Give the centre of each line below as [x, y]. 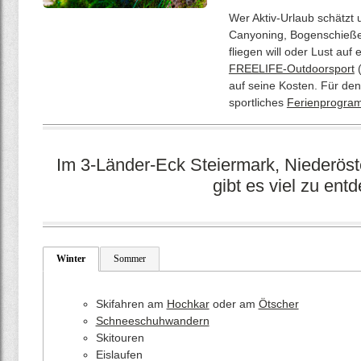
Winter [71, 259]
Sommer [129, 259]
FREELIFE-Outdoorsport [291, 68]
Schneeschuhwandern [152, 321]
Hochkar [188, 304]
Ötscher [278, 304]
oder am [234, 304]
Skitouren [120, 338]
